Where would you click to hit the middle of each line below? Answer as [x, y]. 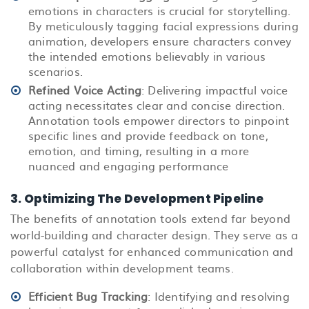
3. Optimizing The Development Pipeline [137, 198]
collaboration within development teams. [122, 267]
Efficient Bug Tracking [88, 296]
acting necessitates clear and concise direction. [157, 104]
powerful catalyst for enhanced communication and [152, 251]
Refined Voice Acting [85, 89]
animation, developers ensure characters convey [160, 40]
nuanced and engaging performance [129, 165]
